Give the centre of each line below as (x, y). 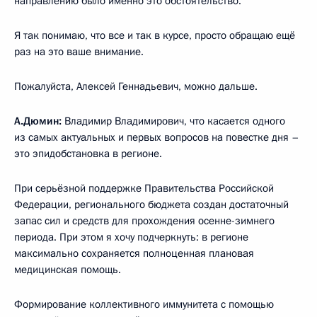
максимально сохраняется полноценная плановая (134, 253)
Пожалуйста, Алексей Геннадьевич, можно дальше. (136, 86)
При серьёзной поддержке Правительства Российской (144, 188)
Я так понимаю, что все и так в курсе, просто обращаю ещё (155, 35)
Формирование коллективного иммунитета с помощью (144, 304)
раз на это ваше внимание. (79, 51)
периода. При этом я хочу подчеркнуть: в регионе (131, 237)
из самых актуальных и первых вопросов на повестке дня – (157, 137)
